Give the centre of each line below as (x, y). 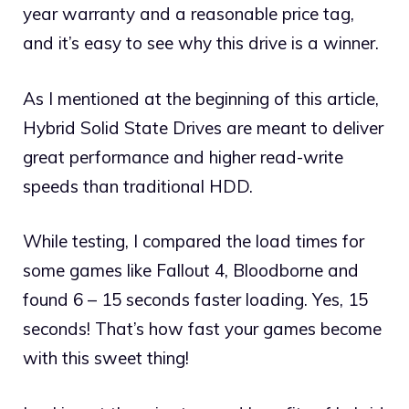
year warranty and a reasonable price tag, (189, 14)
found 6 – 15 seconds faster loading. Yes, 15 (195, 300)
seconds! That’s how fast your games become (202, 329)
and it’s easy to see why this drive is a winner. (201, 43)
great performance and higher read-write (183, 157)
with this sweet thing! (106, 358)
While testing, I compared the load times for (194, 241)
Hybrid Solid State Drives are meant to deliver (203, 127)
